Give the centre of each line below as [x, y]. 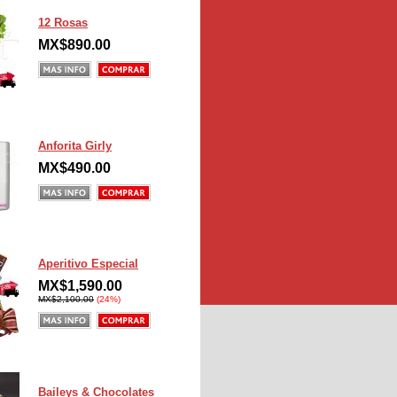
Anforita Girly [75, 146]
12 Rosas [63, 23]
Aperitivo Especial [88, 264]
